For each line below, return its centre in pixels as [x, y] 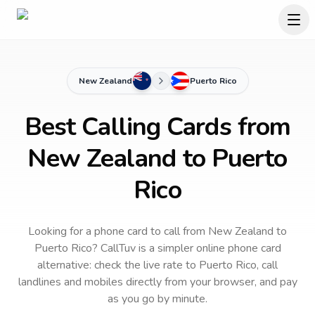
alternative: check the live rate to [118, 265]
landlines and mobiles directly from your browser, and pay [157, 282]
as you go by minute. [157, 299]
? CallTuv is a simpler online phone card [186, 248]
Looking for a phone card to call [104, 231]
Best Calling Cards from [157, 127]
